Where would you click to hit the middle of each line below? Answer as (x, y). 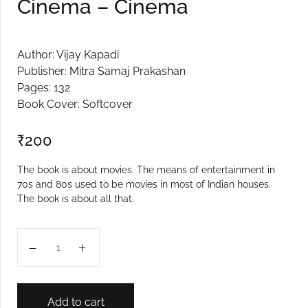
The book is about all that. (76, 199)
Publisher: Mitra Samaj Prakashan (101, 71)
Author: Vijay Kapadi (68, 55)
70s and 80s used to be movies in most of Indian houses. (144, 185)
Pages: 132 (44, 88)
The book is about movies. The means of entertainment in (146, 170)
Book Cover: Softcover (75, 104)
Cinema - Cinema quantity (94, 238)
